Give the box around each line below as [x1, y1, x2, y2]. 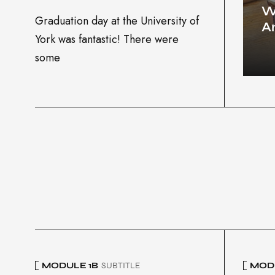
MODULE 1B [42, 260, 98, 271]
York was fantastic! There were [35, 31, 179, 48]
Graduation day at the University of [35, 13, 199, 29]
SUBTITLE [101, 260, 140, 271]
